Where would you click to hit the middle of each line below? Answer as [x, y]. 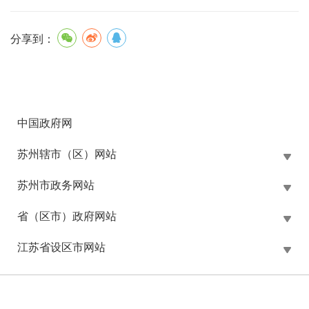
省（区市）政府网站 [67, 217]
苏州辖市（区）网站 [67, 154]
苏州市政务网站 [56, 186]
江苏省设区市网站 [61, 248]
